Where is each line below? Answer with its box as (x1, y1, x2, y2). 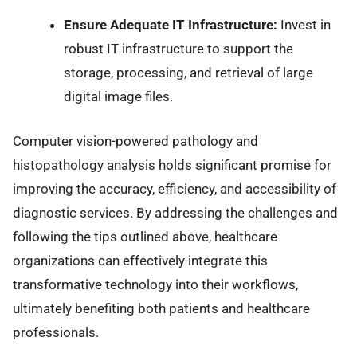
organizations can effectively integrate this (13, 252, 268, 269)
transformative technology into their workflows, (13, 276, 298, 292)
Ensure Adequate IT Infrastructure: (63, 16, 277, 33)
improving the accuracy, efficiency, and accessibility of (13, 180, 336, 197)
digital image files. (63, 88, 173, 104)
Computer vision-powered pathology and (13, 132, 258, 149)
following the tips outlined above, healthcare (13, 228, 277, 245)
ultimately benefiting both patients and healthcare (13, 300, 310, 316)
